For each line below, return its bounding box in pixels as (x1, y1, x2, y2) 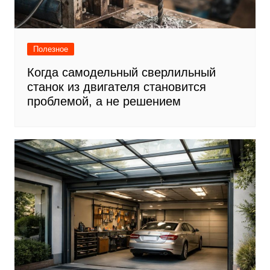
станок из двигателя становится (27, 80, 206, 93)
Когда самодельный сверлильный (27, 66, 216, 79)
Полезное (33, 45, 68, 54)
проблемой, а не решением (27, 95, 181, 108)
